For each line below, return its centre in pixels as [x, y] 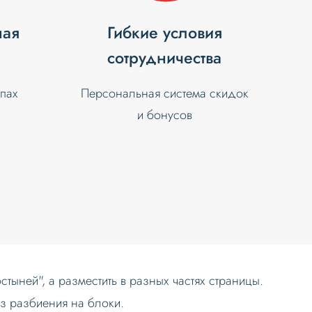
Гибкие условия [164, 33]
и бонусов [164, 115]
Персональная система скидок [164, 94]
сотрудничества [165, 58]
